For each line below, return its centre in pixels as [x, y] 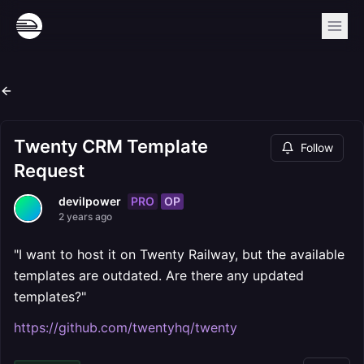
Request [49, 171]
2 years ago [85, 217]
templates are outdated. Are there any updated [159, 275]
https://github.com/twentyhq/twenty [126, 327]
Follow [317, 147]
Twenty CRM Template [111, 146]
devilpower [90, 201]
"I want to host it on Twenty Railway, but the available [179, 254]
